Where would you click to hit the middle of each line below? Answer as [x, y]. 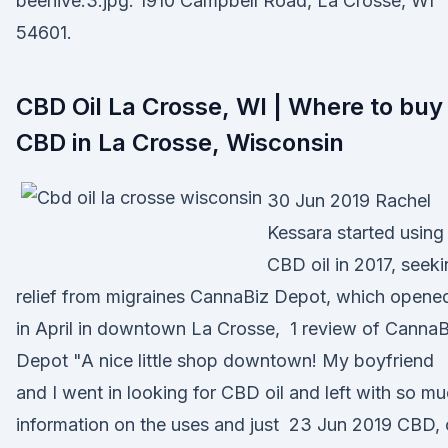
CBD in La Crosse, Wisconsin [180, 142]
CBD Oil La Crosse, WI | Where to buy [229, 106]
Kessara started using [355, 232]
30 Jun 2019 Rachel [349, 200]
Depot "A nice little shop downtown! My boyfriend [225, 360]
